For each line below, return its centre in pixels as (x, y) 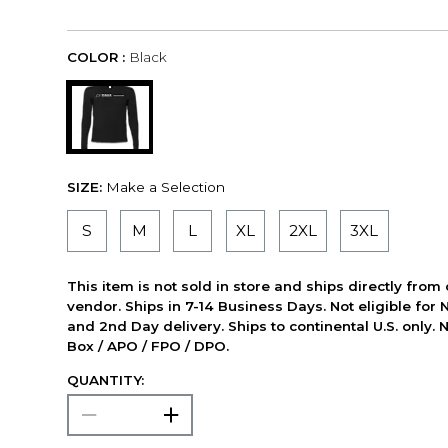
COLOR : (96, 57)
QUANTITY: (106, 379)
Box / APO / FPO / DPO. (148, 345)
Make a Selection (166, 186)
